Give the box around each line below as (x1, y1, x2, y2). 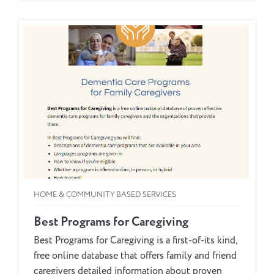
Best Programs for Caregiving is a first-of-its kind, (34, 234, 238, 248)
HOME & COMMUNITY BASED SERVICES (34, 189, 176, 201)
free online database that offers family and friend (34, 249, 237, 263)
